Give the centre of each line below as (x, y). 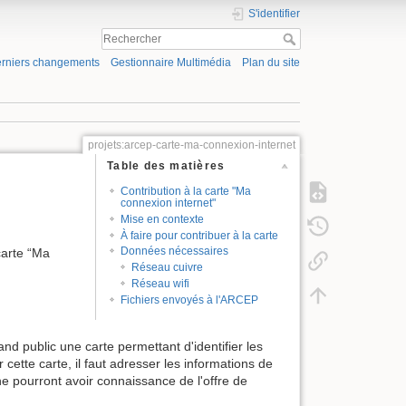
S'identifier (274, 14)
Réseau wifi (161, 284)
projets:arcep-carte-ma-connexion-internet (191, 145)
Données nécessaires (174, 251)
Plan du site (271, 63)
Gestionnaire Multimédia (170, 63)
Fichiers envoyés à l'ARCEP (189, 300)
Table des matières (166, 166)
